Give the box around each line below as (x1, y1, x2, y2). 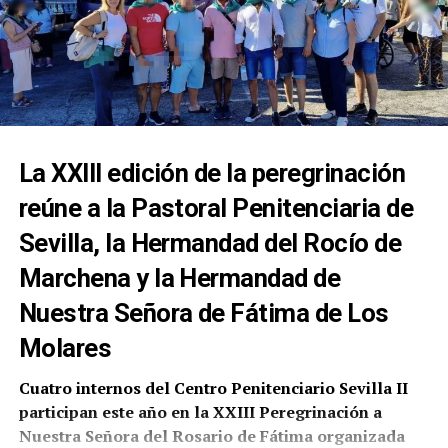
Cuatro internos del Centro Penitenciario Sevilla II (18, 377, 408, 400)
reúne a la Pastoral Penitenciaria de (18, 193, 414, 224)
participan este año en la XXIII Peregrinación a (18, 401, 382, 424)
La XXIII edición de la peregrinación (18, 158, 406, 189)
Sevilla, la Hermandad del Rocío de (18, 228, 402, 259)
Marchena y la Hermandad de (18, 263, 341, 294)
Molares (18, 333, 112, 364)
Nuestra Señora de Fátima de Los (18, 298, 389, 329)
